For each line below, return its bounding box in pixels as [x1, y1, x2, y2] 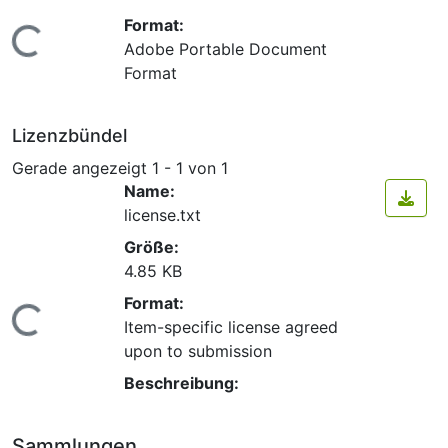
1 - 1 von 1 [152, 157, 228, 178]
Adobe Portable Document [124, 38, 327, 59]
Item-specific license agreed [124, 317, 338, 338]
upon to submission [124, 341, 272, 362]
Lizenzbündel [12, 124, 127, 146]
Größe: [124, 237, 179, 258]
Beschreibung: [124, 373, 239, 394]
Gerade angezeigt [12, 157, 152, 178]
